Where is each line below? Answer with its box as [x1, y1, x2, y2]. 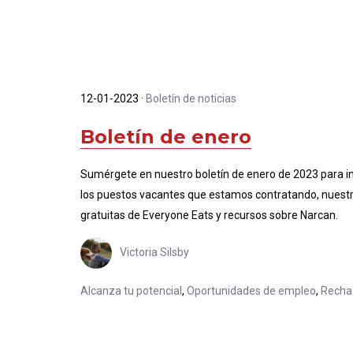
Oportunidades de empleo [187, 284, 316, 297]
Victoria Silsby [120, 245, 189, 258]
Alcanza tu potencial [80, 284, 182, 297]
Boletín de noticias [146, 92, 236, 105]
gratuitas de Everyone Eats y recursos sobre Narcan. [80, 209, 338, 221]
